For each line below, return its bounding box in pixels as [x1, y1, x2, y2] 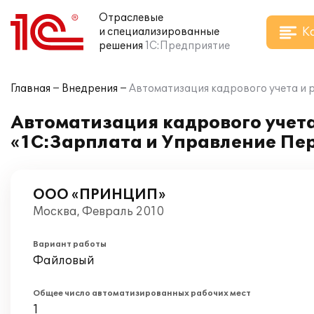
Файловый [33, 254, 95, 268]
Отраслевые [99, 12, 163, 24]
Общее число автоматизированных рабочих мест [33, 289, 251, 298]
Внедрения [62, 83, 118, 95]
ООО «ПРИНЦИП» [33, 186, 165, 203]
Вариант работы [33, 240, 107, 249]
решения [99, 40, 143, 52]
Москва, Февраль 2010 [33, 205, 164, 219]
